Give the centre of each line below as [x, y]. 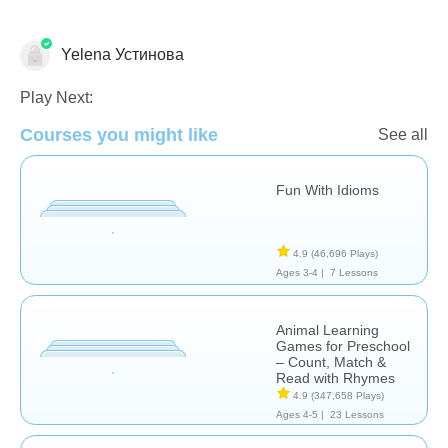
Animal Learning [327, 329]
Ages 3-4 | [300, 272]
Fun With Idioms [327, 189]
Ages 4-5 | [300, 414]
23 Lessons [356, 414]
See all [403, 134]
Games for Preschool [343, 345]
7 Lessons [353, 272]
